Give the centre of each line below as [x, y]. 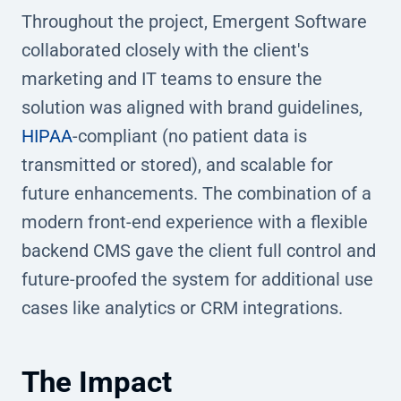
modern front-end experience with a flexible [195, 222]
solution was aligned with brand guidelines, [192, 107]
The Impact [97, 381]
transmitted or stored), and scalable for [177, 164]
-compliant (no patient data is [190, 136]
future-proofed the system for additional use [197, 279]
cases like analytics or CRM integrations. [182, 307]
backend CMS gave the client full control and [199, 250]
